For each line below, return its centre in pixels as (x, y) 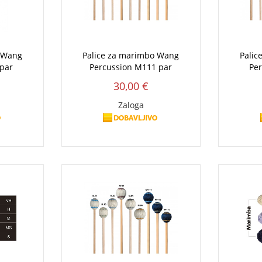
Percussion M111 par (131, 67)
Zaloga (131, 105)
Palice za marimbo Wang (131, 55)
